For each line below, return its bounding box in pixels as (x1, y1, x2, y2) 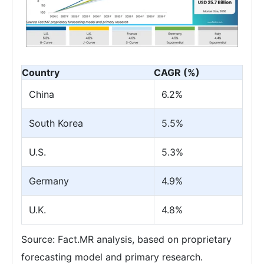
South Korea (29, 117, 83, 130)
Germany (29, 175, 69, 187)
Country (22, 67, 60, 79)
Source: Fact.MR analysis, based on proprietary (21, 233, 232, 246)
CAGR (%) (154, 67, 200, 79)
